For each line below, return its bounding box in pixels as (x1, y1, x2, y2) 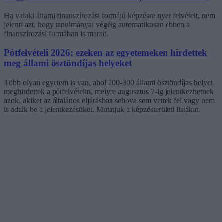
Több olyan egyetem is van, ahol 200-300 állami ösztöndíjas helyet (4, 78, 213, 87)
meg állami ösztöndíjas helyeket (4, 58, 132, 69)
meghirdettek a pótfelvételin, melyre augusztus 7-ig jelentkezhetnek (4, 87, 214, 96)
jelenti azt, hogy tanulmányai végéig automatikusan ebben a (4, 20, 190, 29)
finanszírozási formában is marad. (4, 29, 109, 38)
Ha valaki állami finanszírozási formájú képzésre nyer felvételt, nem (4, 11, 215, 20)
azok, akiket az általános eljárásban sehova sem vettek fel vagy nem (4, 96, 215, 105)
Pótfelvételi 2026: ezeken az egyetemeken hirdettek (4, 47, 207, 58)
